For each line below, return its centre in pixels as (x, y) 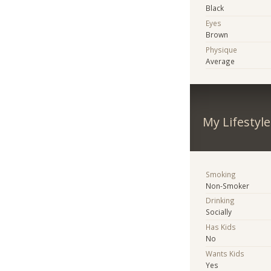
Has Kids (221, 227)
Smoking (221, 174)
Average (220, 61)
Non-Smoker (228, 185)
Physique (222, 49)
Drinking (220, 201)
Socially (219, 212)
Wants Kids (225, 253)
